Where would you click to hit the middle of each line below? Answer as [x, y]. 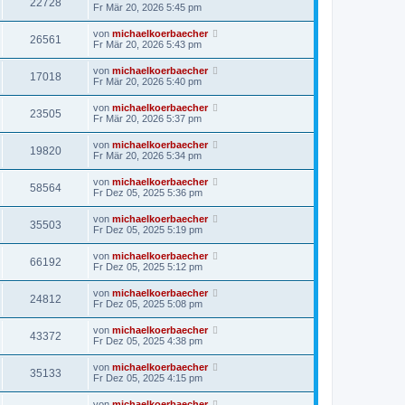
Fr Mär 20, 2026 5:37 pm [147, 118]
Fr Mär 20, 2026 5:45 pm [147, 7]
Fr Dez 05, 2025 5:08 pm [148, 304]
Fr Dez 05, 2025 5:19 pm [148, 230]
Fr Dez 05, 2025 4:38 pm [148, 341]
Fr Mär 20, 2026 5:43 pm [147, 44]
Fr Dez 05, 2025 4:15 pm [148, 378]
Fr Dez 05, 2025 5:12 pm [148, 267]
